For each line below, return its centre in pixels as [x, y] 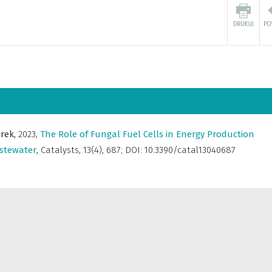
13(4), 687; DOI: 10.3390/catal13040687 [159, 150]
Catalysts [60, 150]
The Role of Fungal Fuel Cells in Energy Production [147, 134]
